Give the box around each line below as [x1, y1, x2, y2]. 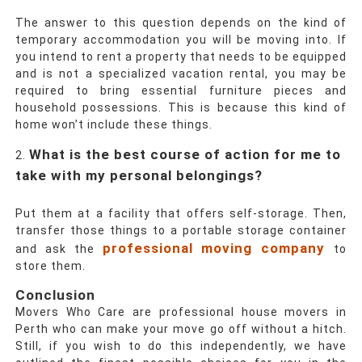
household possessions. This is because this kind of [15, 101, 347, 115]
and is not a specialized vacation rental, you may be [15, 67, 347, 81]
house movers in [241, 305, 347, 319]
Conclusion [15, 287, 95, 304]
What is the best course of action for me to [28, 146, 341, 163]
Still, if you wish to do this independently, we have [15, 339, 347, 353]
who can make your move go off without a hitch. [52, 322, 347, 336]
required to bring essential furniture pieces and [15, 84, 347, 98]
